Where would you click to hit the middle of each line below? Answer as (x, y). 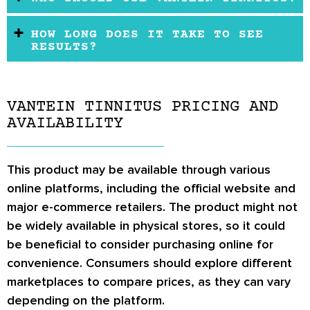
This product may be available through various (139, 170)
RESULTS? (64, 47)
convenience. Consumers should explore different (149, 263)
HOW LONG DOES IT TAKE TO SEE (147, 35)
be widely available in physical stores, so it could (146, 226)
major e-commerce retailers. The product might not (152, 207)
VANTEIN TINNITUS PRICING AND (143, 107)
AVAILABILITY (65, 124)
